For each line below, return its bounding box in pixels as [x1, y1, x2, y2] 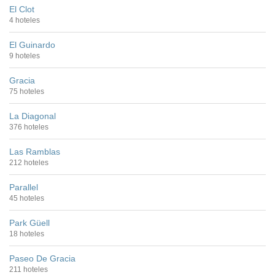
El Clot [9, 4, 34, 14]
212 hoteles [9, 158, 48, 167]
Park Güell [9, 217, 50, 228]
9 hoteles [9, 51, 40, 60]
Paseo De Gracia [9, 253, 76, 263]
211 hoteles [9, 265, 48, 274]
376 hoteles [9, 122, 48, 131]
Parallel [9, 182, 38, 192]
